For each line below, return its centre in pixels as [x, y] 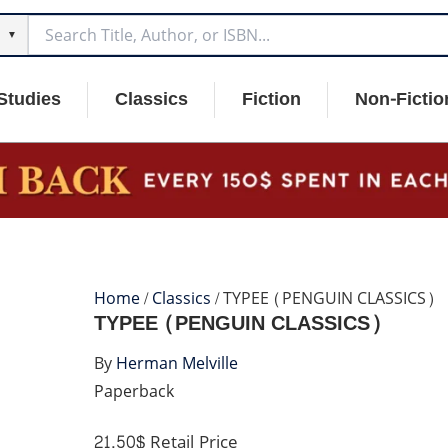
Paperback [133, 392]
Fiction [271, 99]
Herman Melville [176, 364]
